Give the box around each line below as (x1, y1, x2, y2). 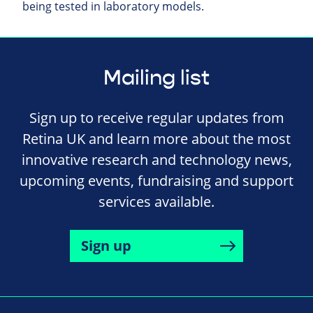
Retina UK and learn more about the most (22, 129, 291, 148)
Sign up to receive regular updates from (29, 108, 284, 127)
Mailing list (103, 64, 210, 91)
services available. (99, 191, 214, 211)
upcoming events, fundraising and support (20, 170, 293, 190)
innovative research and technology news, (21, 150, 292, 169)
